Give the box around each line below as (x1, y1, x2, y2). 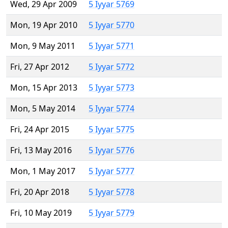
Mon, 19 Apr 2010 (10, 19, 77, 31)
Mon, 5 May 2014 (10, 103, 75, 115)
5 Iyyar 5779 (89, 207, 134, 219)
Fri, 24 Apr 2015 (10, 124, 69, 135)
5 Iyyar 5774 (89, 103, 134, 115)
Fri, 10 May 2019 (10, 207, 72, 219)
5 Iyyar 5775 (89, 124, 134, 135)
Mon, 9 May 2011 (10, 40, 75, 52)
